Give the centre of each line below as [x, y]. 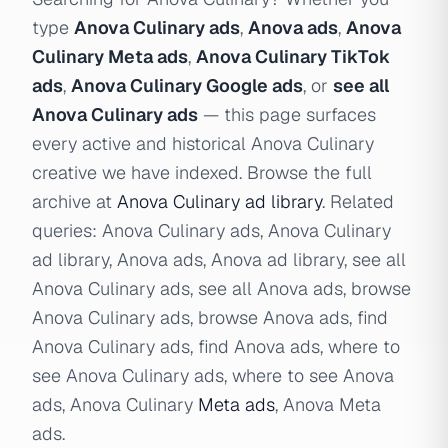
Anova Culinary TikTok [293, 56]
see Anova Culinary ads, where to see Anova [213, 375]
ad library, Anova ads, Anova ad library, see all [219, 259]
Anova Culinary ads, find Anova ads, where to [216, 346]
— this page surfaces [287, 114]
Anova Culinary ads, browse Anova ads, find [210, 317]
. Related [358, 201]
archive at [74, 201]
